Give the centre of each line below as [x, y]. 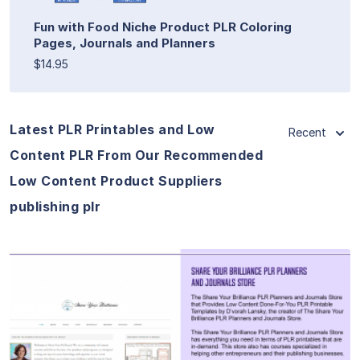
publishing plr [55, 206]
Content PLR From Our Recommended [136, 155]
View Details [180, 319]
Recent [307, 132]
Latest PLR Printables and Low [112, 129]
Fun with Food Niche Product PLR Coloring [163, 27]
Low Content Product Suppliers [116, 180]
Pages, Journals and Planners [125, 43]
